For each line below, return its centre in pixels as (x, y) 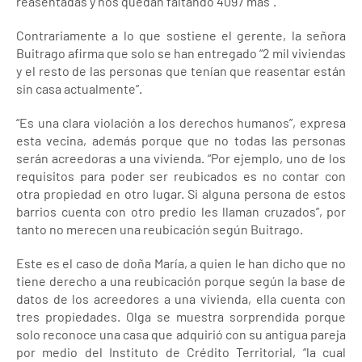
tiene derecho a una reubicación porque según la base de (181, 280)
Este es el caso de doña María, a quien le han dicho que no (181, 263)
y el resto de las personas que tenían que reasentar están (181, 70)
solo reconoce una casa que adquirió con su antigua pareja (181, 334)
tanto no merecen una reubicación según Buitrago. (160, 229)
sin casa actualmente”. (79, 88)
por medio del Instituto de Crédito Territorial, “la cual (181, 351)
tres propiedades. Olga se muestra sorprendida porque (181, 316)
